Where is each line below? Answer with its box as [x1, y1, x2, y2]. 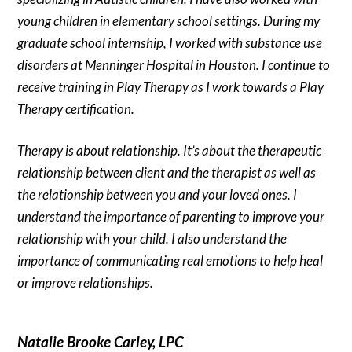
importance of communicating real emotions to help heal [17, 252, 324, 269]
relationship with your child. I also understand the [17, 230, 288, 247]
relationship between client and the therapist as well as [17, 164, 317, 181]
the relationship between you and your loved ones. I [17, 186, 298, 203]
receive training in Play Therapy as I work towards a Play [17, 78, 324, 95]
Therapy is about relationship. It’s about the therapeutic [17, 142, 322, 159]
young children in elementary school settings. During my [17, 12, 321, 29]
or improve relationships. [17, 274, 154, 291]
